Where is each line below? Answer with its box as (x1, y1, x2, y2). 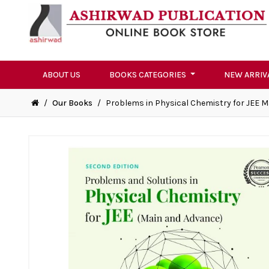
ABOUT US (43, 70, 80, 80)
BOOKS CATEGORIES (109, 70, 188, 80)
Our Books (52, 98, 92, 109)
